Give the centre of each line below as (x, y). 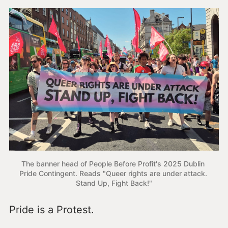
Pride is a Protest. (51, 209)
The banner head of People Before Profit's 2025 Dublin (113, 164)
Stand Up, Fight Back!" (114, 183)
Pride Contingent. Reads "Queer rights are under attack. (113, 174)
